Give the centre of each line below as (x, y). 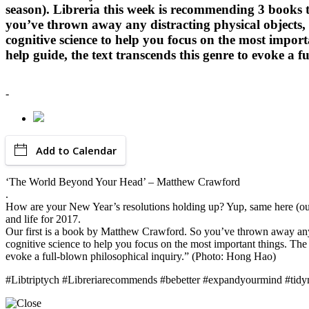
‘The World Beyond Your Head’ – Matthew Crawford (123, 182)
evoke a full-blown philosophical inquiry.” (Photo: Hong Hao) (141, 257)
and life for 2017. (43, 219)
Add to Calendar (76, 151)
